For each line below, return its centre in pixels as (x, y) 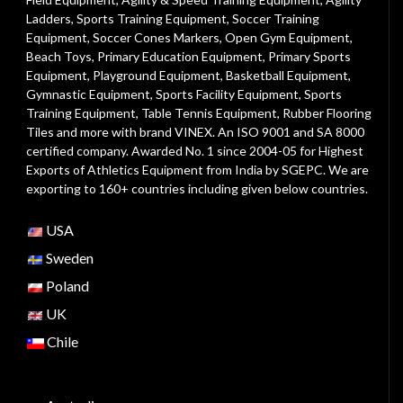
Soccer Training (276, 18)
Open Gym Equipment (287, 37)
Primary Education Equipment (180, 56)
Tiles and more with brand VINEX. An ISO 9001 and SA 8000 (195, 132)
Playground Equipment (157, 75)
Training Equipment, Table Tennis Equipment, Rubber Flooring (199, 113)
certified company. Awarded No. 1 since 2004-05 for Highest (195, 151)
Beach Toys (59, 56)
